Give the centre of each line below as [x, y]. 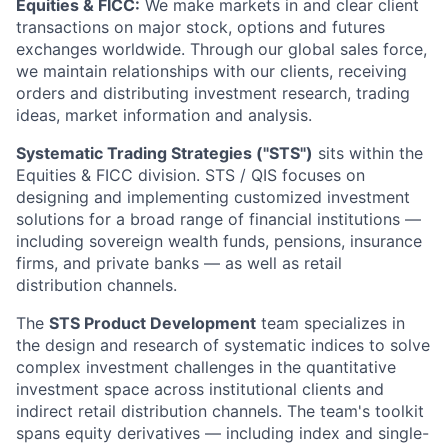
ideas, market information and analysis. [164, 115]
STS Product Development [152, 323]
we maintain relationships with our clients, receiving [211, 71]
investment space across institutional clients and [200, 389]
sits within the [368, 153]
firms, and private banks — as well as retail [179, 263]
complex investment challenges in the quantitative [206, 367]
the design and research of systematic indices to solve [223, 345]
